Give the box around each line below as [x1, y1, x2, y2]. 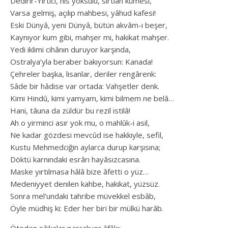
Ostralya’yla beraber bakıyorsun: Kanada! [10, 56, 153, 67]
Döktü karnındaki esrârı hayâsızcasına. [10, 154, 140, 164]
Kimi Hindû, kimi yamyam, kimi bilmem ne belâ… [10, 93, 174, 103]
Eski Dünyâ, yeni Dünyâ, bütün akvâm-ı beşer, [10, 19, 167, 30]
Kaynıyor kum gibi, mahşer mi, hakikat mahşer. [10, 32, 169, 42]
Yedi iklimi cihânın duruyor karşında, [10, 44, 131, 54]
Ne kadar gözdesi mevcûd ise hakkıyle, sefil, [10, 129, 163, 140]
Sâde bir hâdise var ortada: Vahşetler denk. [10, 80, 159, 91]
